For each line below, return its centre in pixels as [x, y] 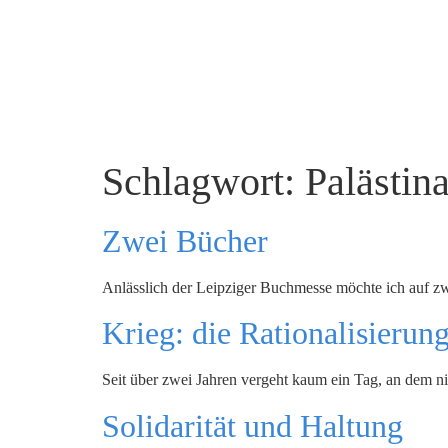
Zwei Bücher [185, 241]
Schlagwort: [203, 181]
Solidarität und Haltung [252, 425]
